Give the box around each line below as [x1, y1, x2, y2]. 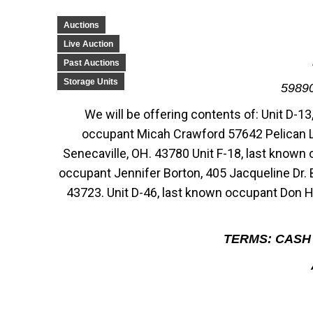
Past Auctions [64, 58, 119, 68]
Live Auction [64, 39, 113, 49]
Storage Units [64, 77, 118, 87]
